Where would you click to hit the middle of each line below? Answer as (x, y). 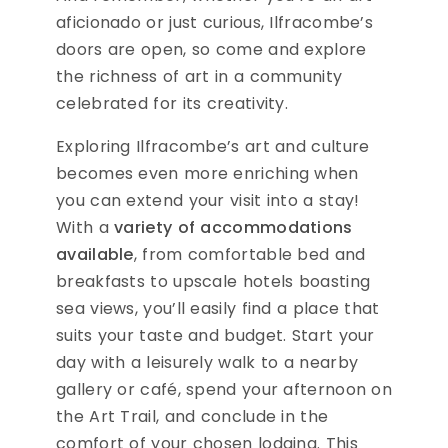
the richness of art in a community (199, 77)
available (95, 255)
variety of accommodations (233, 228)
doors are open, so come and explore (211, 50)
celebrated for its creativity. (172, 104)
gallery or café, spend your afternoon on (224, 390)
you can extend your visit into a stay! (208, 201)
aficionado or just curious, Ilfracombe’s (214, 23)
